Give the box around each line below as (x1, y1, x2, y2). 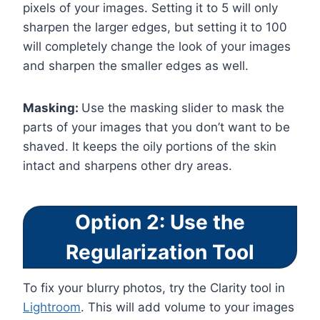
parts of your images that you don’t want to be (23, 120, 290, 135)
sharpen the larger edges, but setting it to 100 (23, 20, 287, 35)
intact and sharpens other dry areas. (23, 159, 232, 174)
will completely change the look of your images (23, 39, 291, 54)
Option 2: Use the (75, 210, 245, 235)
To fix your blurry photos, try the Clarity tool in (23, 281, 285, 296)
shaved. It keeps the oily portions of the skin (23, 139, 276, 154)
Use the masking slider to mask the (81, 101, 284, 116)
